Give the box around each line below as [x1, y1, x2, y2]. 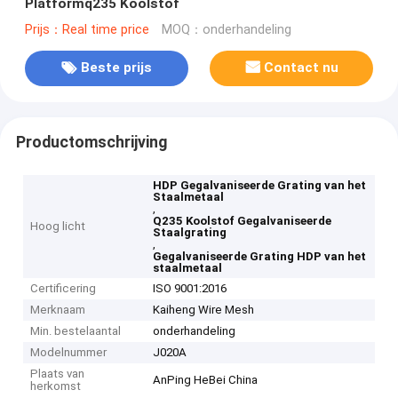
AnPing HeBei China [153, 373, 259, 387]
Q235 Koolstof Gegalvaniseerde [153, 214, 332, 228]
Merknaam [30, 303, 86, 317]
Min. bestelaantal [30, 324, 122, 338]
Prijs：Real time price [24, 21, 149, 37]
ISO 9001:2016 [153, 282, 227, 296]
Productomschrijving [15, 132, 167, 151]
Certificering [30, 282, 97, 296]
